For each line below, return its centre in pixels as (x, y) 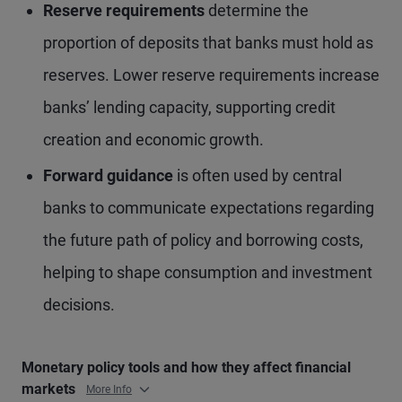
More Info (109, 390)
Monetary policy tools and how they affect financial (186, 367)
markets (50, 389)
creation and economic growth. (153, 140)
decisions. (79, 305)
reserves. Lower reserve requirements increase (211, 75)
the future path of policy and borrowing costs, (203, 240)
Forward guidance (108, 175)
